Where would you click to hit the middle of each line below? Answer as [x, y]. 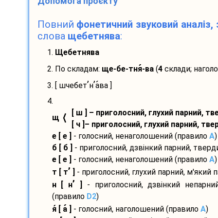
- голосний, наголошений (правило [136, 209]
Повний [57, 25]
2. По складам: [74, 69]
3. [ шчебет [67, 86]
